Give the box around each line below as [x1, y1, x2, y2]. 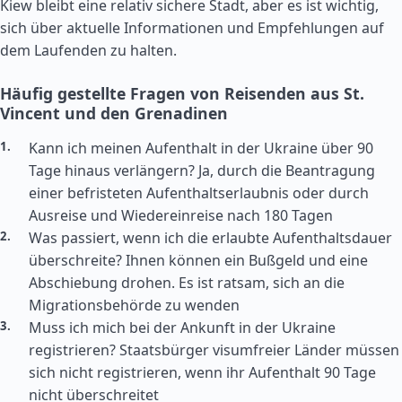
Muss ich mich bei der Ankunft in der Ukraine [29, 318, 336, 337]
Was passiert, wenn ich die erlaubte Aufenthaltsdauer [29, 228, 392, 248]
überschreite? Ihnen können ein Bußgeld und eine [29, 250, 368, 270]
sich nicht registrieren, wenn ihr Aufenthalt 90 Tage [29, 363, 376, 382]
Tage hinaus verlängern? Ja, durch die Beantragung [29, 161, 375, 180]
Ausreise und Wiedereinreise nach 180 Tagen [29, 205, 333, 225]
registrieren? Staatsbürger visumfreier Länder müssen [29, 340, 399, 360]
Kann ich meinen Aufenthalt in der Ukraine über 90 [29, 138, 373, 158]
